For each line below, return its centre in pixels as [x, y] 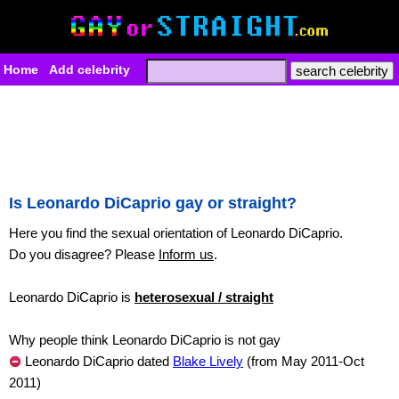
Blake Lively [208, 361]
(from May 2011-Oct [304, 361]
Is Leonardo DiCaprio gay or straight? [153, 203]
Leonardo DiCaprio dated [97, 361]
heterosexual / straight [204, 297]
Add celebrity [90, 69]
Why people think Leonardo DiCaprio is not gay [145, 340]
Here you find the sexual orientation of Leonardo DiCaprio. [176, 233]
